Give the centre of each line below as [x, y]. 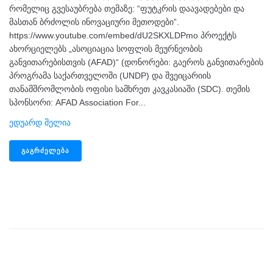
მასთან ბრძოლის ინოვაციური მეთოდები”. [94, 22]
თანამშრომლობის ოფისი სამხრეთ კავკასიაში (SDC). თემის [129, 89]
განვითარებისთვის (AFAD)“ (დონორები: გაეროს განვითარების [136, 62]
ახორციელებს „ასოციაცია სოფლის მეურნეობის [106, 48]
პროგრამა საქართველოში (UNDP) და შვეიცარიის [110, 75]
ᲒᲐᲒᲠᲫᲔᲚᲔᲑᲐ [45, 151]
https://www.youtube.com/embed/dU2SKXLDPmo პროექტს [123, 35]
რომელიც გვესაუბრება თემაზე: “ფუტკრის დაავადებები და [127, 8]
